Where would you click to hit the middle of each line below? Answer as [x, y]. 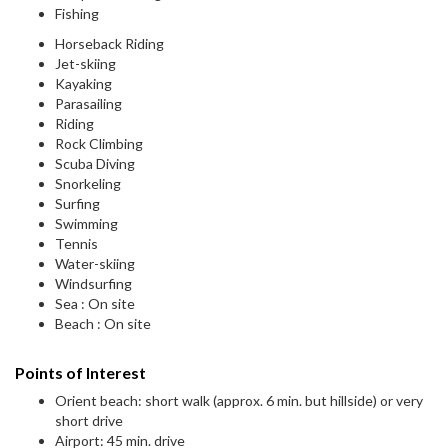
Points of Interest [80, 373]
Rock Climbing [99, 144]
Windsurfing [93, 284]
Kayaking [83, 84]
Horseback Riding [109, 44]
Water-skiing [95, 264]
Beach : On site [103, 324]
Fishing [77, 14]
